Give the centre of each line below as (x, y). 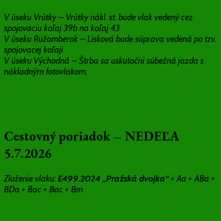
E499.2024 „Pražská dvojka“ (114, 178)
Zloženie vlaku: (31, 178)
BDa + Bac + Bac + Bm (43, 189)
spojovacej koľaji (34, 50)
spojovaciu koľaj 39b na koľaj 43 (62, 28)
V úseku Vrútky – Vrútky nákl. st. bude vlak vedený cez (98, 17)
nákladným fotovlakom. (46, 71)
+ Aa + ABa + (193, 178)
